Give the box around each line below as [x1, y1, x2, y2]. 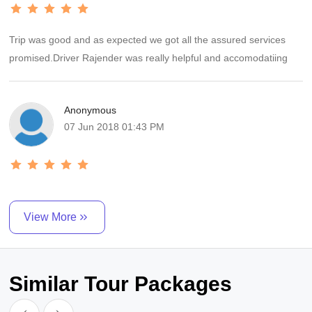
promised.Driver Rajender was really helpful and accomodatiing [9, 52, 288, 63]
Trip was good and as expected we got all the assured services [9, 34, 286, 45]
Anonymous [64, 104, 117, 116]
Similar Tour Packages [9, 272, 233, 295]
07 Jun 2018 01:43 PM [64, 121, 165, 132]
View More [24, 211, 77, 223]
